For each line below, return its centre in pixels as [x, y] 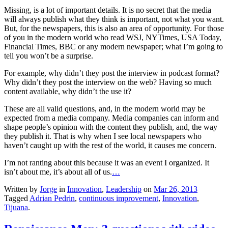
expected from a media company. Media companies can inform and [111, 118]
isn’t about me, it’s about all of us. [58, 172]
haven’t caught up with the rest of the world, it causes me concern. [110, 145]
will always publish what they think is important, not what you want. [114, 19]
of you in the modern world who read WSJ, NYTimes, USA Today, [113, 37]
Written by [22, 189]
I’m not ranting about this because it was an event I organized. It [107, 162]
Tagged [17, 198]
